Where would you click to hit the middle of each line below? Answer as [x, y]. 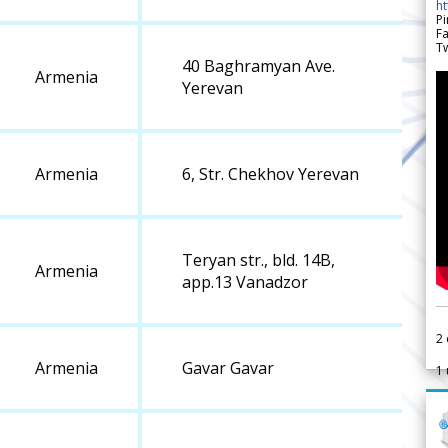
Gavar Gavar [228, 368]
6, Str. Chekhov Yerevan [270, 174]
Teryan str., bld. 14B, [258, 260]
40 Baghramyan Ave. [258, 66]
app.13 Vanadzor [245, 282]
